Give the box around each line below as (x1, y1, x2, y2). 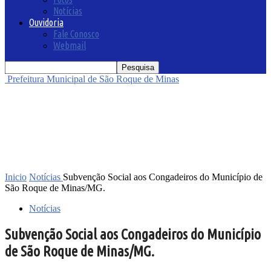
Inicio (5, 171, 27, 182)
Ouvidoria (29, 16, 64, 28)
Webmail (53, 39, 86, 51)
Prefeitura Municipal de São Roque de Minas (7, 73, 179, 84)
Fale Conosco (53, 28, 99, 39)
